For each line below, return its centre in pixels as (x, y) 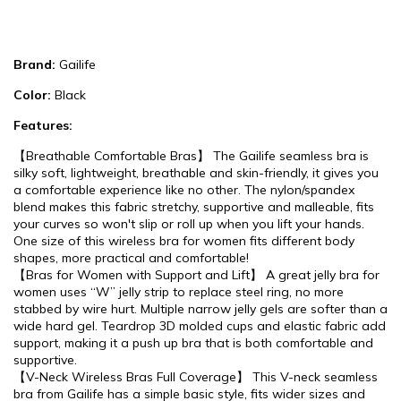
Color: (32, 95)
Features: (43, 125)
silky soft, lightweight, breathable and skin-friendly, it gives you (196, 173)
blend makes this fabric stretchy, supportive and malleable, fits (194, 207)
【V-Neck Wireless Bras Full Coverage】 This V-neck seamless (196, 377)
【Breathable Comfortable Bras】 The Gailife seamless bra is (191, 156)
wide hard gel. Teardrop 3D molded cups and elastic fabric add (200, 326)
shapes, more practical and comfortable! (131, 258)
